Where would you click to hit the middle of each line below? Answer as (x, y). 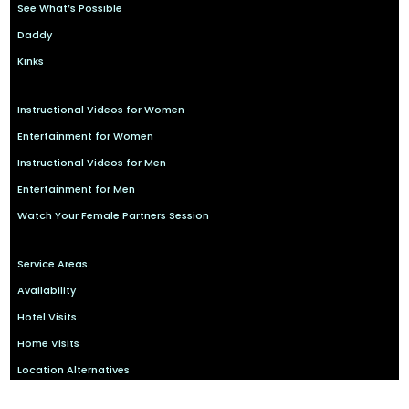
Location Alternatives (74, 369)
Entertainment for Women (86, 136)
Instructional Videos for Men (92, 162)
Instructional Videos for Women (101, 109)
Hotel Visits (47, 316)
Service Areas (53, 263)
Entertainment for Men (77, 189)
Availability (47, 290)
